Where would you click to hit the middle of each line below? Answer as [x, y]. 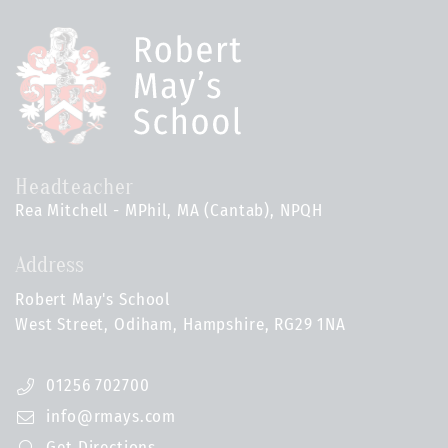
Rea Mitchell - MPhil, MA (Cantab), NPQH [169, 210]
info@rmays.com [111, 416]
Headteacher [75, 187]
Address [49, 265]
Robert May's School [93, 299]
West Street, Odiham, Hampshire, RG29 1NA [180, 324]
